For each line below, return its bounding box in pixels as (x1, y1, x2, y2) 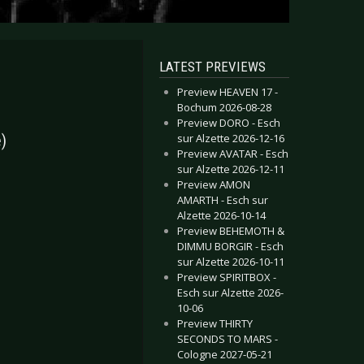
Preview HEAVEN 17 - (177, 84, 278, 99)
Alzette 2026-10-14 (177, 208, 266, 223)
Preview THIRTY (177, 316, 253, 331)
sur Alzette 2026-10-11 (177, 254, 284, 269)
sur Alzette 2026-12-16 (177, 131, 284, 145)
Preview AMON (177, 177, 250, 192)
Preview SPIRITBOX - (177, 270, 276, 284)
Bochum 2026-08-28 (177, 100, 271, 115)
